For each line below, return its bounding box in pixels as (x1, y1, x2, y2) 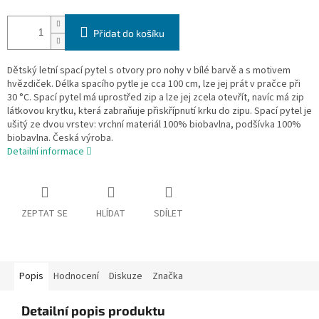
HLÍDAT (96, 206, 125, 221)
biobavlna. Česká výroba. (7, 131, 113, 146)
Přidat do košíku (93, 27, 164, 40)
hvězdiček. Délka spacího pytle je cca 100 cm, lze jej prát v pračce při (7, 77, 300, 92)
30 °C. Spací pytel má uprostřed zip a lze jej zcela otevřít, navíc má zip (7, 90, 304, 105)
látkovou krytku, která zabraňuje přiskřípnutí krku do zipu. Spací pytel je (7, 104, 312, 119)
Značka (152, 269, 183, 284)
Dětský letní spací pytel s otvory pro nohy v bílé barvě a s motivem (7, 63, 291, 78)
